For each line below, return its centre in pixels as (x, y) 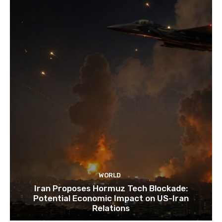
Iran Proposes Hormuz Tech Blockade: (111, 189)
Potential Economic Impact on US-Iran (111, 198)
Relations (111, 208)
